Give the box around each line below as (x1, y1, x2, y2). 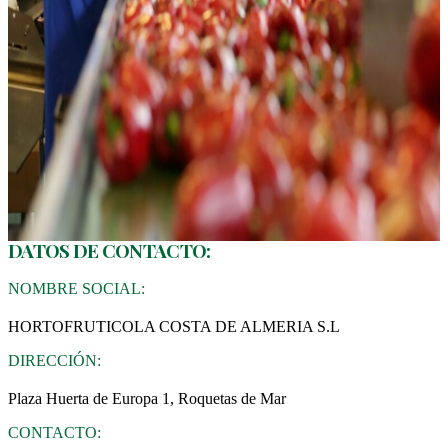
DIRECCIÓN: (8, 352, 101, 370)
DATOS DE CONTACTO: (8, 237, 211, 264)
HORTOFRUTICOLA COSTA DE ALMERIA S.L (8, 318, 340, 336)
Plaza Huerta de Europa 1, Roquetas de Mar (8, 390, 286, 408)
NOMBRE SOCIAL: (8, 280, 145, 298)
